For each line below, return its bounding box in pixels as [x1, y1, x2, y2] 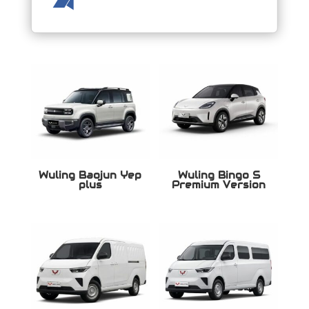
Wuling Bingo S [177, 168, 260, 181]
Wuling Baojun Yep [39, 168, 142, 181]
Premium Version [172, 178, 266, 191]
